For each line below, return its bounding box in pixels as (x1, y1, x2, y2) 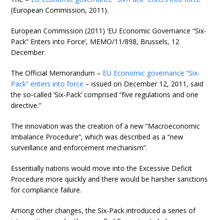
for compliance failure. (11, 185, 82, 194)
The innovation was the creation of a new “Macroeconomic (11, 121, 200, 131)
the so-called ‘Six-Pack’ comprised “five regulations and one (11, 90, 199, 99)
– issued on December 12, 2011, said (83, 79, 204, 88)
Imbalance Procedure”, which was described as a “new (11, 132, 184, 141)
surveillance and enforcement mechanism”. (11, 143, 148, 152)
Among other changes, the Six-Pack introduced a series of (11, 206, 196, 215)
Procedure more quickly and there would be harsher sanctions (11, 174, 208, 184)
